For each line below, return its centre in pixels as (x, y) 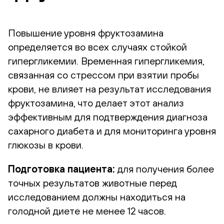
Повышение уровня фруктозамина (86, 33)
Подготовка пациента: (61, 169)
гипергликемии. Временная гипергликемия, (106, 61)
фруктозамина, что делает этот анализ (96, 103)
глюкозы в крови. (46, 145)
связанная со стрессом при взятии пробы (103, 75)
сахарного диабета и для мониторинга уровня (112, 131)
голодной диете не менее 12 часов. (87, 211)
